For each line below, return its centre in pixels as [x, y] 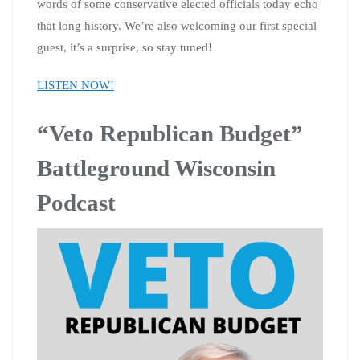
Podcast [76, 202]
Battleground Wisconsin [156, 168]
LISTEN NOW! [76, 85]
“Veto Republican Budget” [170, 133]
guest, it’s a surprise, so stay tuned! [125, 47]
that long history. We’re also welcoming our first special [177, 25]
